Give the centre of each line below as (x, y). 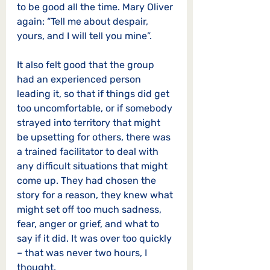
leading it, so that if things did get (94, 93)
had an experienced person (80, 79)
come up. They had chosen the (88, 180)
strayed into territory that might (90, 122)
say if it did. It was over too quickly (96, 238)
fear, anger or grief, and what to (89, 224)
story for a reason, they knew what (96, 195)
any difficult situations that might (93, 166)
